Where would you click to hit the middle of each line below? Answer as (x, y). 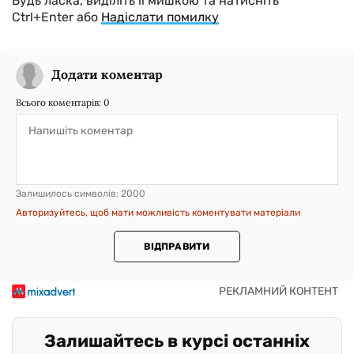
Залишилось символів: (68, 194)
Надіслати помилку (160, 17)
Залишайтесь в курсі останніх (177, 341)
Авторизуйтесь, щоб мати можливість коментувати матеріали (158, 213)
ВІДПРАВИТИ (177, 247)
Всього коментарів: (60, 103)
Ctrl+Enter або (56, 17)
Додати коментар (107, 75)
